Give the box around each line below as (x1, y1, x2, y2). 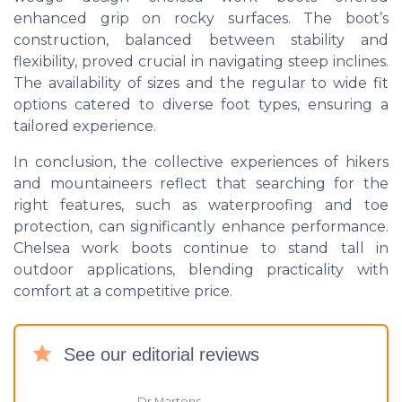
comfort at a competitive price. (13, 283, 232, 301)
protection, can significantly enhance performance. (13, 218, 389, 236)
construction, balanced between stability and (13, 31, 389, 49)
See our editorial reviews (58, 345, 259, 365)
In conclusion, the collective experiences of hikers (13, 153, 389, 171)
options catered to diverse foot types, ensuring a (13, 96, 389, 114)
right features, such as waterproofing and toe (13, 197, 389, 214)
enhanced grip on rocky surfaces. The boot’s (13, 10, 389, 28)
